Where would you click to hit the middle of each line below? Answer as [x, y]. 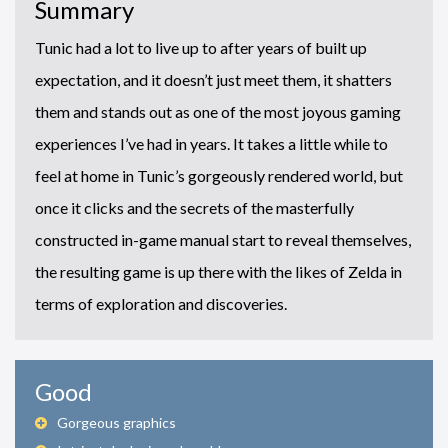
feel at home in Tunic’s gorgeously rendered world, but [219, 175]
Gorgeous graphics [116, 422]
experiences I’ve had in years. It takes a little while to [211, 143]
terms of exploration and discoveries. [161, 303]
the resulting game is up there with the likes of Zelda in [218, 271]
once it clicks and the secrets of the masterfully [194, 207]
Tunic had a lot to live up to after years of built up [201, 47]
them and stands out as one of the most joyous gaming [218, 111]
